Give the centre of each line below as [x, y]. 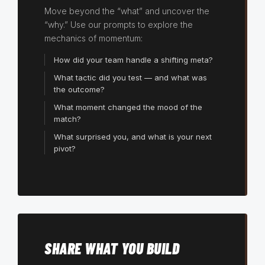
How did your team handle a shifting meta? [133, 60]
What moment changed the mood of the [128, 107]
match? [67, 119]
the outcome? [79, 90]
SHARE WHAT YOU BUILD [112, 248]
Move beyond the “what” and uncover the [127, 11]
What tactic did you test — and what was [130, 78]
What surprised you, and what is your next [133, 137]
